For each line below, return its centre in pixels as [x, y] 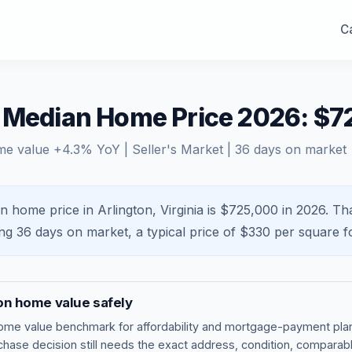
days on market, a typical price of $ [140, 232]
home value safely [72, 302]
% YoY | [106, 149]
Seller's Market [178, 149]
